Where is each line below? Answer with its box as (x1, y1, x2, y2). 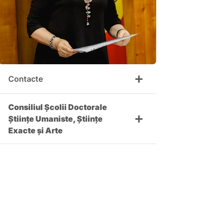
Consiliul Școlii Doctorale (8, 102, 107, 112)
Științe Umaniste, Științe (8, 114, 103, 124)
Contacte (8, 74, 43, 84)
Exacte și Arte (8, 126, 63, 136)
